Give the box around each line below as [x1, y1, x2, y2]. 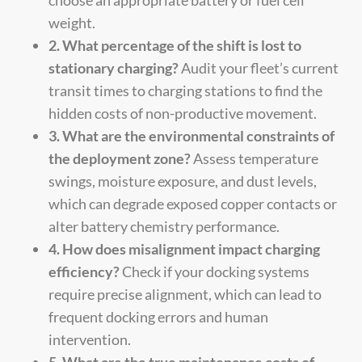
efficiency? [48, 262, 120, 280]
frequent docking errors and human [48, 307, 268, 326]
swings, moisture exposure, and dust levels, [48, 171, 317, 190]
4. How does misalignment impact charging [48, 239, 320, 258]
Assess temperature [191, 149, 318, 167]
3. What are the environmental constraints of [48, 126, 335, 145]
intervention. [48, 330, 131, 348]
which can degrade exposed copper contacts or [48, 194, 337, 213]
